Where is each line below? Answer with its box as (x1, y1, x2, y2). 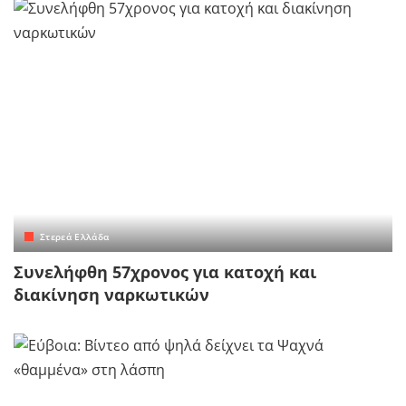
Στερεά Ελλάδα (40, 230, 110, 244)
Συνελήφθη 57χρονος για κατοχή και (14, 261, 316, 284)
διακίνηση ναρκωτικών (14, 284, 209, 306)
